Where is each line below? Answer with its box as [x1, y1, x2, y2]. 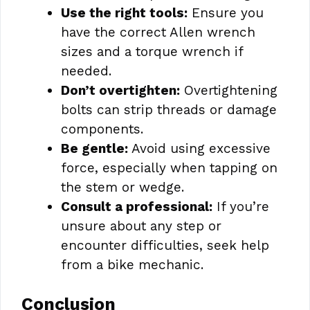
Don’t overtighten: [61, 82, 180, 98]
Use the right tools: [61, 4, 188, 21]
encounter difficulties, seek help [61, 237, 269, 253]
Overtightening [180, 82, 277, 98]
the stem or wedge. [61, 179, 184, 195]
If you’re [212, 198, 269, 215]
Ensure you [188, 4, 264, 21]
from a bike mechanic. [61, 256, 203, 273]
